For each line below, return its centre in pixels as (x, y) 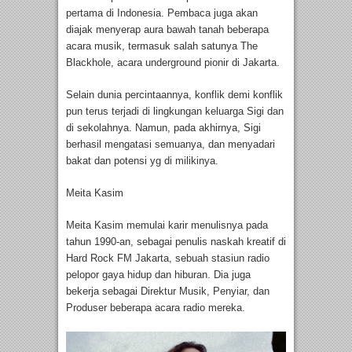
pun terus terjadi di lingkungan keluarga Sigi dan (175, 112)
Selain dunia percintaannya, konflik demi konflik (174, 95)
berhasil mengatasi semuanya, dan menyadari (170, 145)
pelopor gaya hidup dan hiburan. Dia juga (158, 275)
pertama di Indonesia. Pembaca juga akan (162, 13)
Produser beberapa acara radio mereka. (156, 308)
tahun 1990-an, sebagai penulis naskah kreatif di (176, 242)
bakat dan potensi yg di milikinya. (142, 161)
